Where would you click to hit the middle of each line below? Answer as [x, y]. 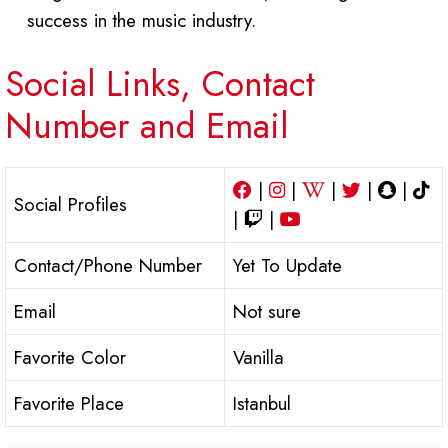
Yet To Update [287, 265]
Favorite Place [69, 403]
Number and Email [146, 126]
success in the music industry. [142, 21]
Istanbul [262, 403]
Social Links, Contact [160, 84]
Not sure [267, 311]
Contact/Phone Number [108, 265]
